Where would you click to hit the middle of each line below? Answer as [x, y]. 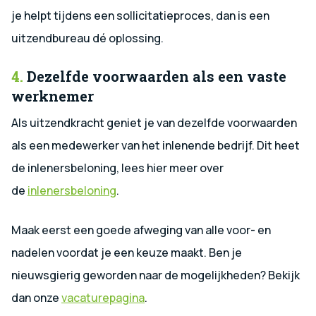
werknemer [53, 96]
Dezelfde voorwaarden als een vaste [155, 76]
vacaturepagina [103, 297]
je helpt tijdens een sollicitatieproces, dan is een [140, 15]
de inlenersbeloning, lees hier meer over [117, 168]
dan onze [36, 297]
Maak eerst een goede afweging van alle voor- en [141, 230]
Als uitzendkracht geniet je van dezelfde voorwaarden [154, 122]
